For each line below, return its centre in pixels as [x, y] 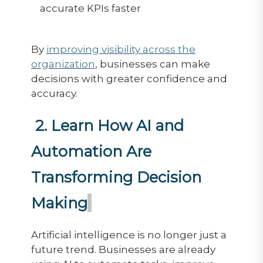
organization [63, 64]
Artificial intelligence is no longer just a [129, 235]
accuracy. [54, 93]
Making [59, 203]
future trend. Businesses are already [123, 249]
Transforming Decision [116, 177]
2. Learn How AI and [109, 125]
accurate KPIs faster [90, 8]
